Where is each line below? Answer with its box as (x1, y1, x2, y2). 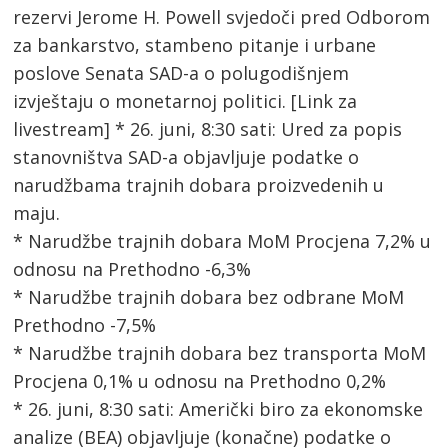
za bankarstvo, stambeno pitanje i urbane (13, 33, 377, 58)
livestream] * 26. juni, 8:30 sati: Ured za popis (13, 117, 403, 142)
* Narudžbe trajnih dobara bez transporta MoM (13, 341, 427, 366)
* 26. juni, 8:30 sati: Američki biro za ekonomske (13, 397, 424, 422)
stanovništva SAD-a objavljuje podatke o (13, 145, 360, 170)
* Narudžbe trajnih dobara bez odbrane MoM (13, 285, 405, 310)
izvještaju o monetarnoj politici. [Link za (13, 89, 358, 114)
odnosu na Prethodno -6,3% (13, 257, 252, 282)
